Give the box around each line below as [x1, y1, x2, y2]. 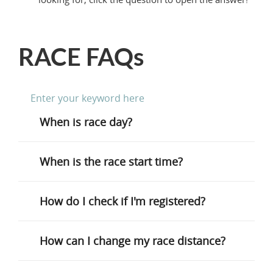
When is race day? [40, 115, 132, 129]
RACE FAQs [18, 42, 144, 71]
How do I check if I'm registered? [40, 194, 205, 208]
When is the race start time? [40, 154, 183, 169]
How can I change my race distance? [40, 233, 225, 248]
